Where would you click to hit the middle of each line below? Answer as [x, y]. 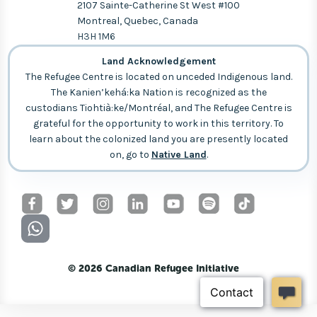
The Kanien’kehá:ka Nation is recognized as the [158, 93]
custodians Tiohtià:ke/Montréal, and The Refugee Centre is [158, 108]
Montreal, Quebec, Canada [138, 21]
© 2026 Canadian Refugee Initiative [154, 269]
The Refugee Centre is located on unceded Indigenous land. [158, 77]
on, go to [130, 155]
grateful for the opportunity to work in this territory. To [158, 124]
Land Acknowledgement [158, 62]
